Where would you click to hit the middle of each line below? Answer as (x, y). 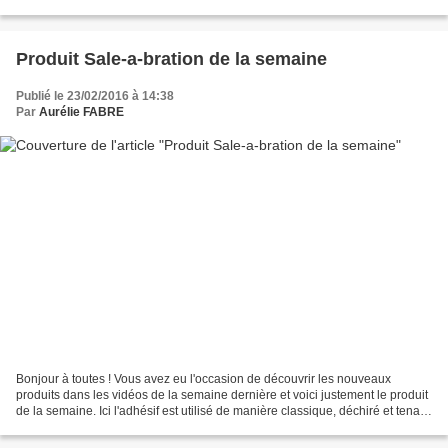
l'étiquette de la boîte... (76, 427)
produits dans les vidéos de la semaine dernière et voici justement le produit (222, 395)
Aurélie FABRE (81, 111)
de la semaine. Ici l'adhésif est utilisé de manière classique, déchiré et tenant (223, 411)
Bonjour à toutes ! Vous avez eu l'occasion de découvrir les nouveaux (203, 379)
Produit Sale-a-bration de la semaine (171, 58)
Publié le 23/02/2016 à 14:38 (95, 95)
